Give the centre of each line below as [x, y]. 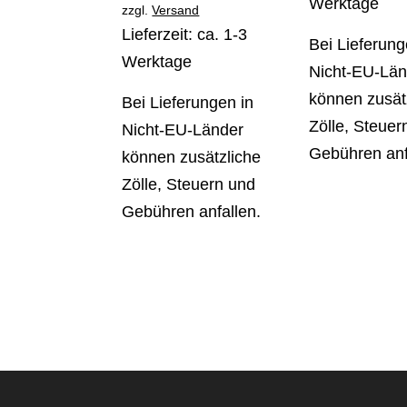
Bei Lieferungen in [188, 103]
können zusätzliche [192, 158]
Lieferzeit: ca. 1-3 [185, 35]
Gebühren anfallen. [192, 212]
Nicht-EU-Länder [183, 130]
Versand [176, 10]
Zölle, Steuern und [189, 185]
